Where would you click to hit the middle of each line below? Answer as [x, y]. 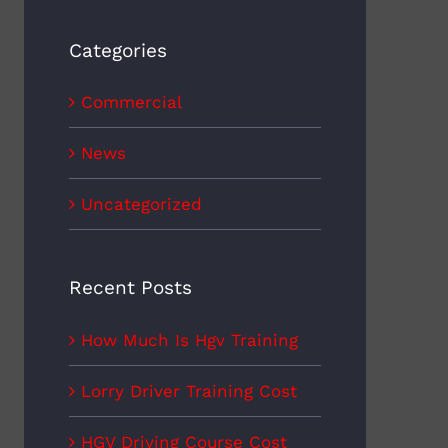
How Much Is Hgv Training [189, 340]
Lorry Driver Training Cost [188, 391]
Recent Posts [130, 288]
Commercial [131, 102]
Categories [117, 50]
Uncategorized [141, 204]
